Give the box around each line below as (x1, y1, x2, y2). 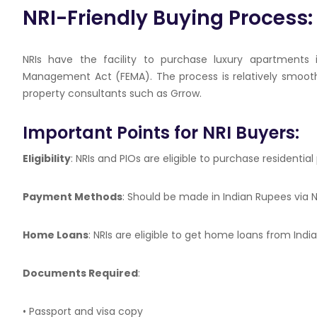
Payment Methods (23, 190, 122, 204)
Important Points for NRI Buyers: (23, 121, 299, 144)
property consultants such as (23, 86, 171, 100)
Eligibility (23, 151, 71, 166)
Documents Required (23, 266, 138, 280)
